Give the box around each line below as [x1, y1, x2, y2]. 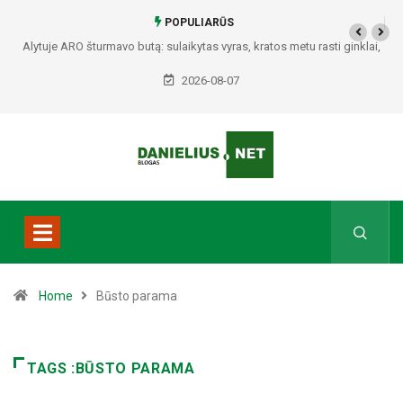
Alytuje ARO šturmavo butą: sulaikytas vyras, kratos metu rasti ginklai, [22, 40, 381, 53]
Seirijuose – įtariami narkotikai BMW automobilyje [73, 65, 330, 78]
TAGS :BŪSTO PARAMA [27, 360, 195, 378]
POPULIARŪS [162, 16, 234, 29]
